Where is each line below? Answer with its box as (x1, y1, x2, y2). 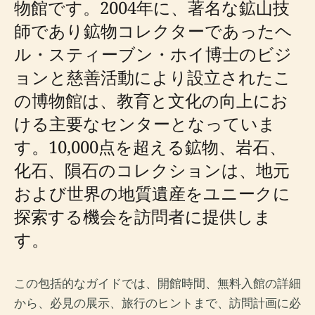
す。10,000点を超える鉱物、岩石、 (14, 135, 286, 158)
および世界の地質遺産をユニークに (14, 181, 290, 205)
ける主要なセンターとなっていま (14, 112, 276, 135)
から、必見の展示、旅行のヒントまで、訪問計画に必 (14, 296, 301, 310)
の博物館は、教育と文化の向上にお (14, 89, 288, 112)
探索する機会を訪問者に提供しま (14, 205, 271, 228)
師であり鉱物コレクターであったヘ (14, 19, 292, 42)
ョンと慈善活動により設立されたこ (14, 65, 291, 89)
